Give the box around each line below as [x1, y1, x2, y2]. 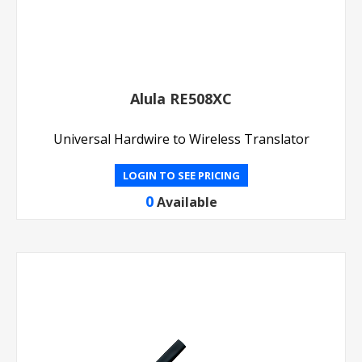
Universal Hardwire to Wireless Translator [53, 130, 309, 148]
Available [156, 193, 217, 211]
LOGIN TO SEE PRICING [122, 168, 240, 183]
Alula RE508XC [130, 89, 232, 108]
